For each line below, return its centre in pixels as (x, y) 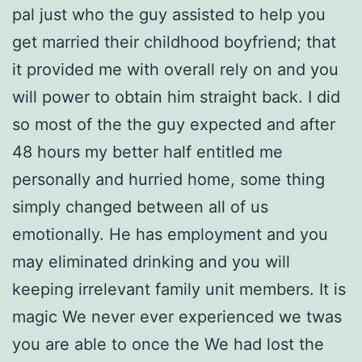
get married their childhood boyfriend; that (174, 42)
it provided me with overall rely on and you (175, 70)
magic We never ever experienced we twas (177, 317)
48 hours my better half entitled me (147, 152)
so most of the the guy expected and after (174, 125)
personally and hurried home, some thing (168, 180)
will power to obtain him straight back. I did (176, 97)
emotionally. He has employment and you (170, 235)
